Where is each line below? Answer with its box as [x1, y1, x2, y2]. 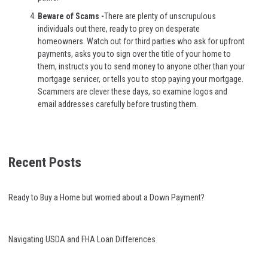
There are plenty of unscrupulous [104, 11, 216, 22]
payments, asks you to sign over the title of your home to [38, 49, 231, 59]
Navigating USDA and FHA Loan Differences [8, 234, 156, 244]
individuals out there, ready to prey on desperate [38, 24, 200, 34]
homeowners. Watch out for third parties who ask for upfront [38, 36, 245, 47]
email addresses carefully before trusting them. [38, 99, 198, 109]
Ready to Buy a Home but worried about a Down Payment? [8, 192, 205, 202]
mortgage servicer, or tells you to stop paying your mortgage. [38, 74, 243, 84]
